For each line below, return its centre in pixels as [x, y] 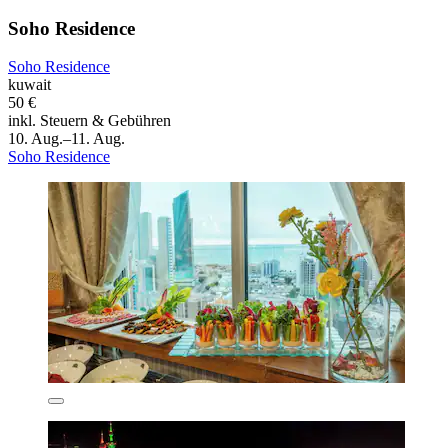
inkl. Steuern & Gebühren [89, 121]
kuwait [29, 85]
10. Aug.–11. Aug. [66, 139]
